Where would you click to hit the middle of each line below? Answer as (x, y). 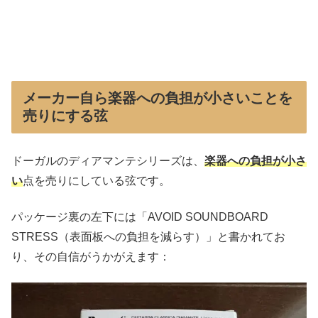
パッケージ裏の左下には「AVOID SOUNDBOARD (140, 216)
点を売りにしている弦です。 (97, 181)
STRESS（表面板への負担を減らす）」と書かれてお (148, 236)
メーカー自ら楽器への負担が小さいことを (158, 98)
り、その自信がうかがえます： (91, 256)
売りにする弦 (65, 115)
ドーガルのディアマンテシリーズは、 (108, 161)
